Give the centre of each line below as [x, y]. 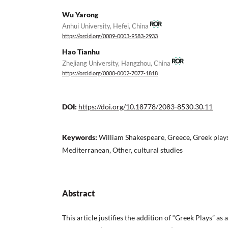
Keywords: [80, 137]
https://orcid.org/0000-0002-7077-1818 [110, 74]
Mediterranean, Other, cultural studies [122, 150]
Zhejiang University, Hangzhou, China [117, 63]
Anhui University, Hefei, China [106, 26]
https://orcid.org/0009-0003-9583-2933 [110, 36]
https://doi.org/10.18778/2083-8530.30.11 [146, 106]
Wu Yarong [80, 14]
